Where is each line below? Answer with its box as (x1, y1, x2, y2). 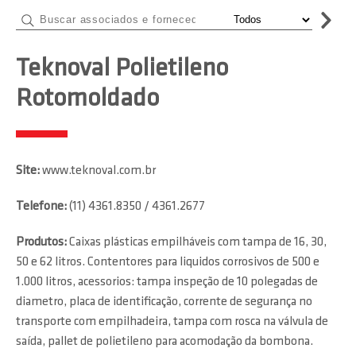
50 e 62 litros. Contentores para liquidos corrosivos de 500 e (16, 256, 319, 269)
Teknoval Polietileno (16, 56, 228, 82)
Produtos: (16, 236, 69, 249)
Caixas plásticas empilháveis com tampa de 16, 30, (69, 236, 327, 249)
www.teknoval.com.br (42, 164, 156, 177)
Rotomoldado (16, 87, 159, 112)
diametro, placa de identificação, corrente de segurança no (16, 296, 312, 308)
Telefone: (16, 200, 69, 213)
